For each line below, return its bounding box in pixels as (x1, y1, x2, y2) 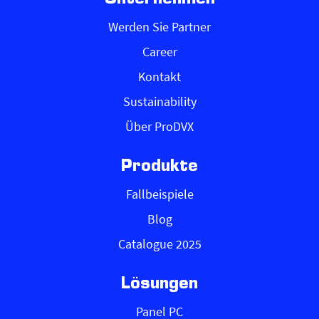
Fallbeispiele (125, 186, 194, 202)
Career (142, 43, 177, 60)
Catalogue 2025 (117, 236, 202, 252)
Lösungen (121, 276, 198, 293)
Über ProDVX (125, 118, 194, 135)
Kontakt (138, 68, 181, 85)
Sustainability (122, 93, 197, 110)
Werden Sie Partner (108, 19, 211, 35)
